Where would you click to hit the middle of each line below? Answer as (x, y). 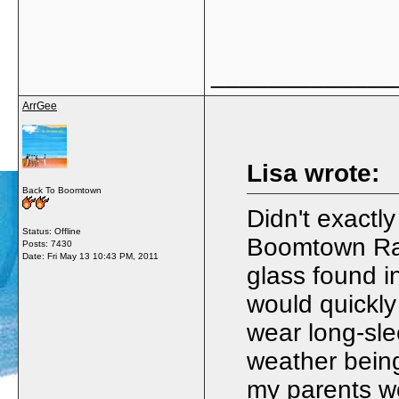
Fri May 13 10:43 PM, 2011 (103, 256)
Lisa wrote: (313, 173)
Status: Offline (52, 231)
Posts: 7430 (47, 244)
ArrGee (40, 106)
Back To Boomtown (62, 190)
